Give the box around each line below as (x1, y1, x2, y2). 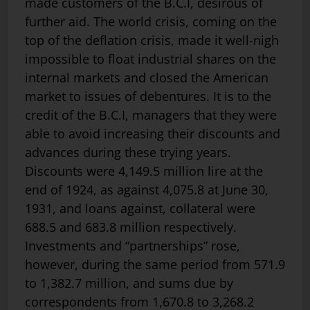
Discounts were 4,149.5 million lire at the (25, 163, 263, 180)
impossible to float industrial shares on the (25, 51, 276, 68)
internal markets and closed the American (25, 69, 268, 86)
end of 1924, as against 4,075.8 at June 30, (25, 181, 268, 199)
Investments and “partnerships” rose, (25, 237, 240, 255)
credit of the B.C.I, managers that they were (25, 107, 277, 124)
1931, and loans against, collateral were (25, 200, 255, 217)
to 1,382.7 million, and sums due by (25, 275, 233, 292)
